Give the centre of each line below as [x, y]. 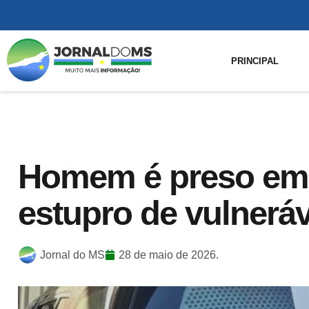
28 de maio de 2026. [169, 255]
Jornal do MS [72, 255]
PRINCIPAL [255, 61]
